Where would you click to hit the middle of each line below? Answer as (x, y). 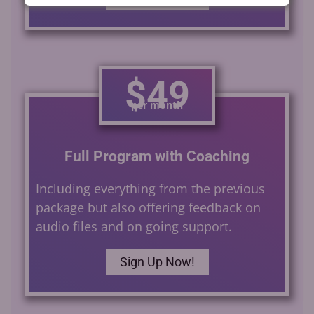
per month (157, 104)
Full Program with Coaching (157, 156)
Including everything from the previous (150, 188)
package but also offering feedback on (148, 207)
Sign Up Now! (157, 261)
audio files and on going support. (134, 226)
